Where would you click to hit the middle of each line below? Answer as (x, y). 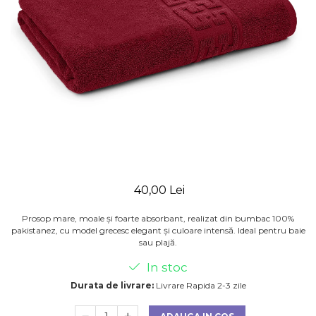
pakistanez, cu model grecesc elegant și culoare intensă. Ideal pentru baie (158, 230)
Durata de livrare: (112, 285)
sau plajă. (158, 242)
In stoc (166, 267)
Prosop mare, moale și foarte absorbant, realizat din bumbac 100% (158, 218)
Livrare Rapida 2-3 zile (200, 285)
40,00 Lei (159, 190)
